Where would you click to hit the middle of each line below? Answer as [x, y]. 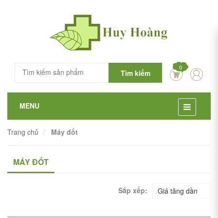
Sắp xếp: [133, 190]
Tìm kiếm [135, 73]
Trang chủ [23, 132]
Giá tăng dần [178, 191]
